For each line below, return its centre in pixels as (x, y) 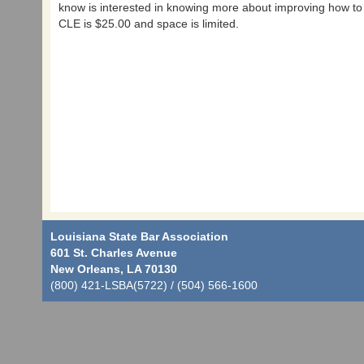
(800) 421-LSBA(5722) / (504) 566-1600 (154, 285)
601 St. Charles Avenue (114, 252)
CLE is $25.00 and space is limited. (150, 24)
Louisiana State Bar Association (139, 236)
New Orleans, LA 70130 (114, 269)
